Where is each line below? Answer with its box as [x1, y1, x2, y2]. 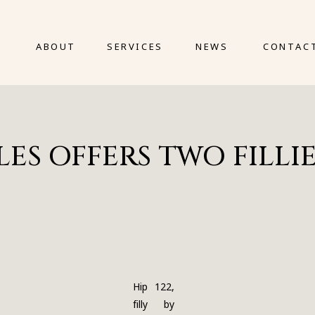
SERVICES [107, 40, 163, 53]
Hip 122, [133, 280, 174, 293]
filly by [133, 297, 174, 311]
